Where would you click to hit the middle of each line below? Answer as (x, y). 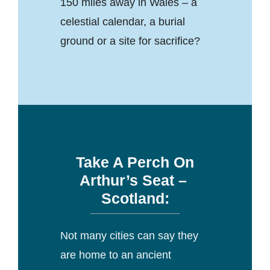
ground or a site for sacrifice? (130, 41)
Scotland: (135, 198)
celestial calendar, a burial (122, 21)
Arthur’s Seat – (135, 180)
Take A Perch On (135, 162)
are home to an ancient (115, 255)
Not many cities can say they (129, 235)
